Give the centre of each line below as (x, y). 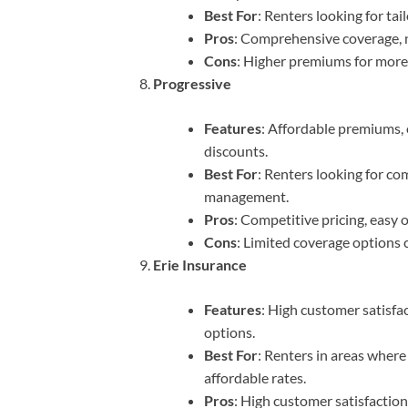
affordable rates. (255, 378)
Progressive (192, 84)
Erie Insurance (200, 265)
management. (246, 197)
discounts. (236, 151)
